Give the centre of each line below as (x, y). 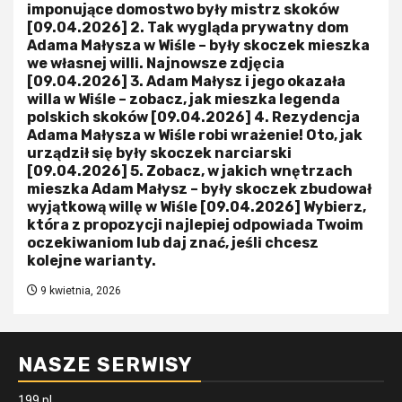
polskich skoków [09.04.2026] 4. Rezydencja (193, 117)
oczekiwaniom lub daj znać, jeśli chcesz (173, 242)
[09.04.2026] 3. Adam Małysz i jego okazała (186, 81)
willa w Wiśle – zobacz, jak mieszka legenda (184, 99)
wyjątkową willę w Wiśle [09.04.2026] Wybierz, (197, 206)
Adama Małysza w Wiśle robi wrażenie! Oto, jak (195, 135)
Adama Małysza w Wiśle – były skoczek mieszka (198, 45)
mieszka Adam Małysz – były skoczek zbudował (199, 188)
